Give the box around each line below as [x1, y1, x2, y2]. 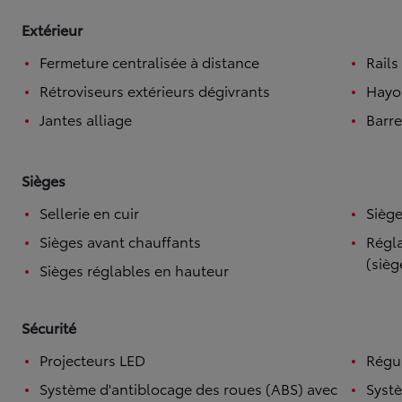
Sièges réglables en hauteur [39, 259, 229, 280]
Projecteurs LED [39, 349, 145, 370]
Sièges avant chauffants [39, 231, 201, 251]
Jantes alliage [39, 109, 132, 129]
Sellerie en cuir [39, 202, 139, 223]
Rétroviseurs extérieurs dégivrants [39, 80, 270, 100]
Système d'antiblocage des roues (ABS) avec [39, 378, 337, 398]
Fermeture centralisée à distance [39, 51, 259, 72]
